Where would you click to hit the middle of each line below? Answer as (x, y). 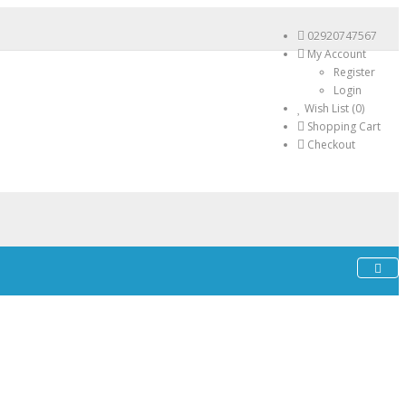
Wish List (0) (334, 108)
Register (354, 72)
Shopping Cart (344, 126)
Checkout (331, 145)
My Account (337, 54)
